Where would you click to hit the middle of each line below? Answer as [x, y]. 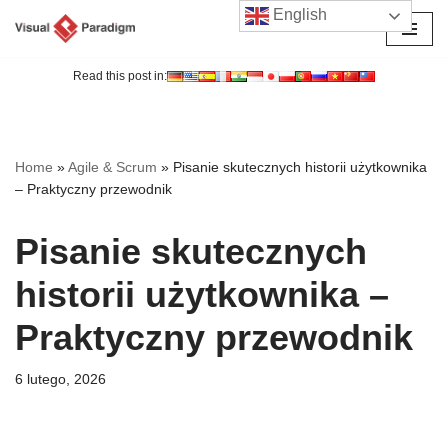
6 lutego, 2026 [60, 380]
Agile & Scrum [112, 167]
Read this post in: [120, 76]
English [298, 15]
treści [33, 101]
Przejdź [40, 53]
